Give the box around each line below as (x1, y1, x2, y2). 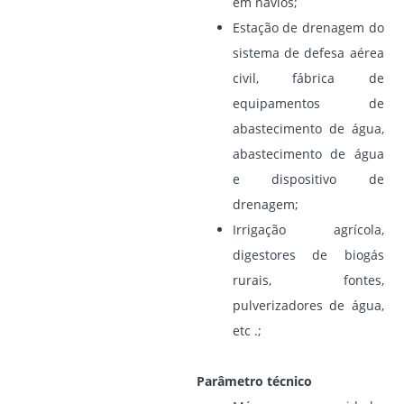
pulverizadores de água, (232, 296, 384, 314)
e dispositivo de (232, 170, 384, 188)
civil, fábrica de (232, 69, 384, 87)
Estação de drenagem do (232, 18, 384, 36)
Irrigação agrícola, (232, 220, 384, 238)
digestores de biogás (232, 245, 384, 263)
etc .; (232, 321, 262, 339)
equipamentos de (232, 94, 384, 112)
